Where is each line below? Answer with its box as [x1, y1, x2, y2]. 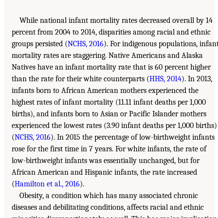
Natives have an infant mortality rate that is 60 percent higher [12, 63, 211, 72]
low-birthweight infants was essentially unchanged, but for [12, 156, 200, 165]
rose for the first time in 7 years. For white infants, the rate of [12, 145, 206, 154]
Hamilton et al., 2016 [15, 180, 80, 189]
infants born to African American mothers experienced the [12, 86, 199, 95]
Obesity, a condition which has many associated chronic [19, 191, 198, 200]
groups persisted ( [12, 39, 68, 49]
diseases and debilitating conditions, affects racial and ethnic [12, 203, 204, 212]
